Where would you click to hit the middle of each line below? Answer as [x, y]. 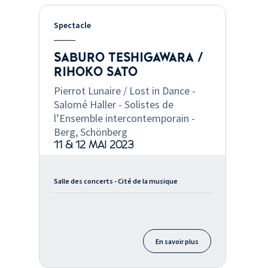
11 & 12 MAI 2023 [94, 146]
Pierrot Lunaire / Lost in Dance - [124, 91]
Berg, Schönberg [90, 132]
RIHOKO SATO [95, 72]
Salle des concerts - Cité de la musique [115, 181]
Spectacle [72, 25]
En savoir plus [177, 241]
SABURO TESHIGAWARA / [128, 58]
